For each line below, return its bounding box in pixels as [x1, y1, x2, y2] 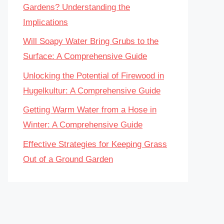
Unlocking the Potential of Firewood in [23, 70, 164, 80]
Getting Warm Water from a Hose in [23, 105, 156, 114]
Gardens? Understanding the [23, 2, 130, 12]
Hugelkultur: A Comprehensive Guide [23, 85, 160, 95]
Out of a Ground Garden [23, 154, 113, 164]
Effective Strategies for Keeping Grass [23, 139, 167, 149]
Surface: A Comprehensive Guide [23, 51, 147, 61]
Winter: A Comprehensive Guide [23, 120, 142, 129]
